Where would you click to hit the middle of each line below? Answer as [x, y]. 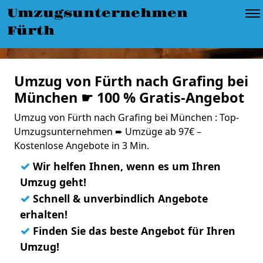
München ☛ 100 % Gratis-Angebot [129, 97]
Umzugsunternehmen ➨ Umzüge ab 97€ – [108, 131]
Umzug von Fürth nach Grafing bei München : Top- [127, 117]
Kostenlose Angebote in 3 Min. [82, 146]
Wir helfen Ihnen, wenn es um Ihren [125, 166]
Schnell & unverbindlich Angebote [119, 198]
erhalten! [44, 214]
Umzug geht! [53, 182]
